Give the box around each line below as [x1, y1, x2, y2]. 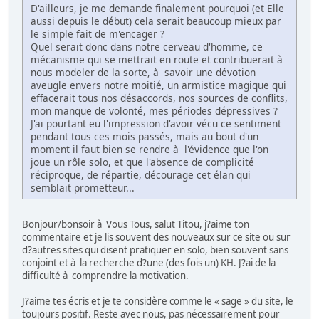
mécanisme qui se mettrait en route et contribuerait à [31, 53, 286, 67]
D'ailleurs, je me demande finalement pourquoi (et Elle [31, 1, 284, 16]
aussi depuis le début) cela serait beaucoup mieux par [31, 14, 281, 28]
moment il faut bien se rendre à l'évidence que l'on [31, 142, 268, 157]
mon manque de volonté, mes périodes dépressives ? [31, 104, 278, 118]
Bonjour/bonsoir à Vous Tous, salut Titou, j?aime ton [22, 218, 249, 231]
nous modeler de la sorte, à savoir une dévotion [31, 66, 256, 80]
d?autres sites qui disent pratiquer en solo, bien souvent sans [22, 244, 288, 257]
